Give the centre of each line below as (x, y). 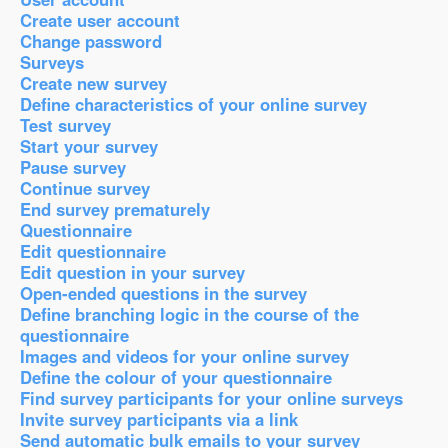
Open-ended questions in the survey (163, 293)
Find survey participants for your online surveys (211, 398)
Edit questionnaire (93, 251)
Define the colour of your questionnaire (176, 377)
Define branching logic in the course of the (189, 314)
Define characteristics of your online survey (193, 104)
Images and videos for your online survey (184, 356)
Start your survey (89, 146)
